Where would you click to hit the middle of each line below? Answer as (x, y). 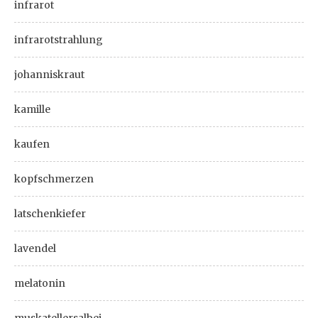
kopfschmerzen (54, 179)
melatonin (40, 283)
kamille (32, 109)
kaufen (32, 144)
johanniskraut (49, 74)
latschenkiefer (50, 213)
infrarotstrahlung (59, 39)
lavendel (35, 248)
